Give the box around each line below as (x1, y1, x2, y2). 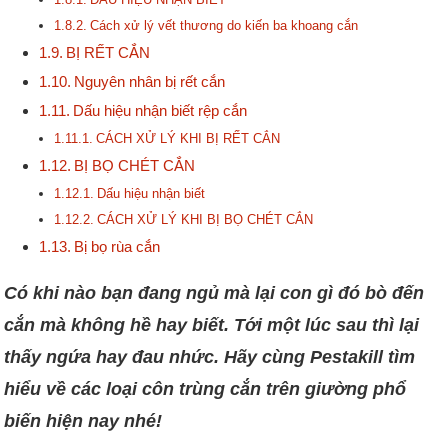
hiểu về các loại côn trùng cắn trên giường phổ (4, 379, 407, 400)
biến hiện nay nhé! (4, 411, 163, 432)
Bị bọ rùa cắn (74, 239, 161, 256)
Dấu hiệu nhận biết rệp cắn (73, 103, 248, 120)
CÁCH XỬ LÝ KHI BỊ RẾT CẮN (96, 131, 281, 147)
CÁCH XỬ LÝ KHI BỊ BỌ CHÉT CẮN (97, 212, 314, 228)
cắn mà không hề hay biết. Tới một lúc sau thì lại (4, 315, 420, 336)
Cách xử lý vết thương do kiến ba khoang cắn (90, 18, 359, 34)
